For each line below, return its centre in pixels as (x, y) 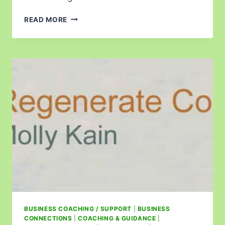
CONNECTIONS (48, 218)
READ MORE (46, 19)
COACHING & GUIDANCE (117, 218)
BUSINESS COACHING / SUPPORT (78, 209)
